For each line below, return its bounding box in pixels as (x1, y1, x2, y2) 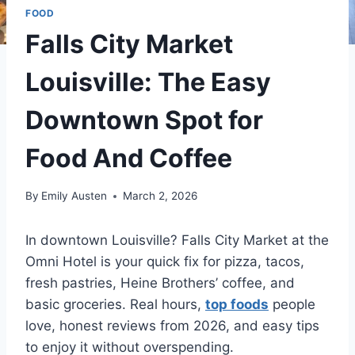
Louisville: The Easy (25, 66, 271, 97)
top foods (205, 296, 269, 313)
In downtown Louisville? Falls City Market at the (25, 232, 329, 249)
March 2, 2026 (123, 189, 198, 203)
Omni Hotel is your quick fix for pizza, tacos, (25, 254, 304, 270)
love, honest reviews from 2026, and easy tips (25, 318, 319, 334)
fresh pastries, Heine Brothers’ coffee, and (25, 275, 295, 292)
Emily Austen (41, 189, 108, 203)
